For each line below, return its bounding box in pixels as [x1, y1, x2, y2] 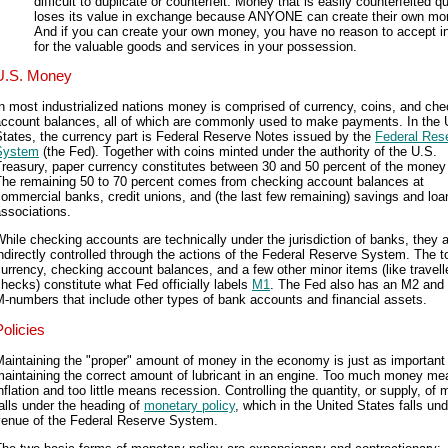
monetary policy [144, 397, 235, 413]
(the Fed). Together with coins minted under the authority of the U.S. [39, 143, 437, 159]
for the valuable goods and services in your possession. [34, 38, 357, 54]
